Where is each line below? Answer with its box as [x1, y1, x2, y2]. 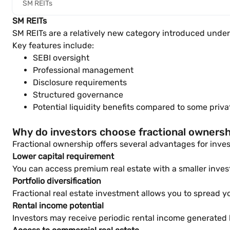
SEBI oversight [33, 53, 89, 63]
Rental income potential [12, 201, 104, 210]
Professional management [33, 65, 133, 75]
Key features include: [12, 41, 94, 50]
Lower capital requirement [12, 151, 114, 161]
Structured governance [33, 90, 123, 100]
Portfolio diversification [12, 176, 101, 186]
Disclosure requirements [33, 78, 127, 87]
